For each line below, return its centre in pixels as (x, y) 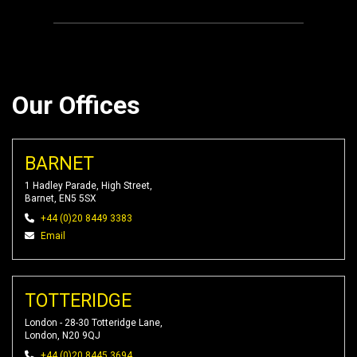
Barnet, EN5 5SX (61, 198)
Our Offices (76, 105)
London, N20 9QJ (63, 335)
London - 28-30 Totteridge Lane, (94, 323)
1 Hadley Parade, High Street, (88, 186)
